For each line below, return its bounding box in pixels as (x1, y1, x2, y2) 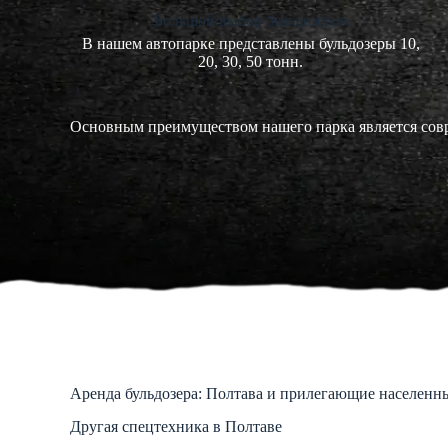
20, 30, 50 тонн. (198, 53, 304, 71)
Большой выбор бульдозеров (153, 12, 348, 30)
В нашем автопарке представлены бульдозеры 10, (81, 35, 420, 53)
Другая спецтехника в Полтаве (70, 417, 282, 435)
